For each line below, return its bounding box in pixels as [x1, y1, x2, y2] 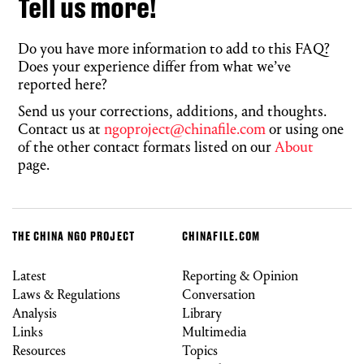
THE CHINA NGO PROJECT [12, 228, 136, 243]
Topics [182, 344, 218, 358]
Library [182, 306, 222, 321]
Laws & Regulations [12, 288, 120, 302]
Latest [12, 269, 46, 284]
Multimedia [182, 325, 246, 340]
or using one [266, 122, 344, 138]
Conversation [182, 288, 255, 302]
